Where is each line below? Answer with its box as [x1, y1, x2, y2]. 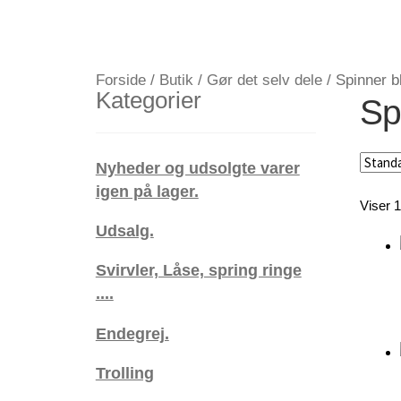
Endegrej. [95, 323, 169, 343]
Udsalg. [95, 220, 154, 240]
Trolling [95, 363, 154, 383]
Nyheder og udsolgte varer [95, 158, 300, 177]
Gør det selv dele [206, 71, 322, 89]
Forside [95, 71, 146, 89]
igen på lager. [95, 181, 199, 200]
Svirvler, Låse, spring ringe [95, 260, 302, 280]
